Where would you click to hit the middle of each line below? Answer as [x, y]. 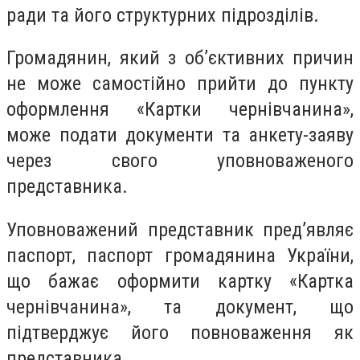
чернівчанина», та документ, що [180, 307]
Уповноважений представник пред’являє [180, 229]
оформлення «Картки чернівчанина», [180, 110]
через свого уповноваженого [180, 161]
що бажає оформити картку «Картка [180, 281]
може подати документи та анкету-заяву [180, 135]
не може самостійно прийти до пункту [180, 84]
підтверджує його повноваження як [180, 332]
